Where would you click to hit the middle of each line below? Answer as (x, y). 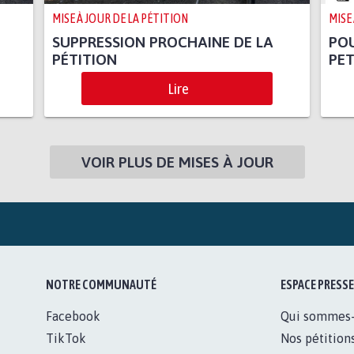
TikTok (66, 339)
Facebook (73, 316)
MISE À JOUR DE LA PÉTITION (120, 19)
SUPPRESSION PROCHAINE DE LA (162, 42)
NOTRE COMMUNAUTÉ (102, 285)
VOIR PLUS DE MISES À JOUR (177, 162)
